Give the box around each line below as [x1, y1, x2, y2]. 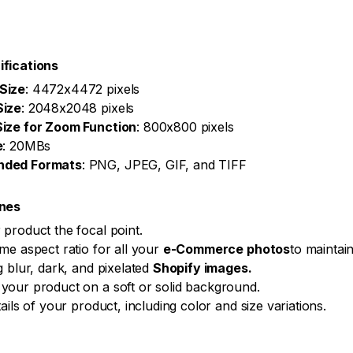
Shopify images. [152, 259, 252, 276]
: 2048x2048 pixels [21, 99, 135, 116]
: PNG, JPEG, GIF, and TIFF [81, 156, 247, 173]
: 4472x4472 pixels [25, 80, 140, 97]
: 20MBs [2, 137, 51, 154]
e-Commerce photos [162, 240, 291, 257]
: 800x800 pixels [136, 118, 234, 135]
